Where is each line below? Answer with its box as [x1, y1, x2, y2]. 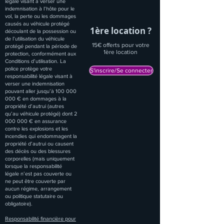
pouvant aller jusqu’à [5, 88, 55, 94]
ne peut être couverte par [5, 178, 65, 184]
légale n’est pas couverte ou [5, 170, 71, 176]
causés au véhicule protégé [5, 20, 69, 26]
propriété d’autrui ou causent [5, 140, 73, 146]
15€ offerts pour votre [91, 41, 149, 48]
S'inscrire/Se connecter [90, 67, 152, 74]
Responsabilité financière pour [5, 215, 76, 221]
